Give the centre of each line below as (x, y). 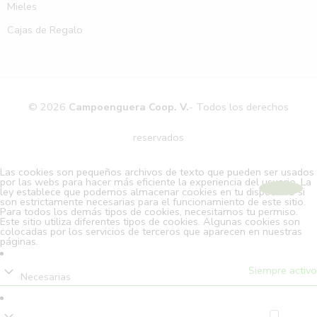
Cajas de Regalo (45, 29)
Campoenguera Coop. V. (129, 106)
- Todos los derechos (239, 106)
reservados (158, 137)
